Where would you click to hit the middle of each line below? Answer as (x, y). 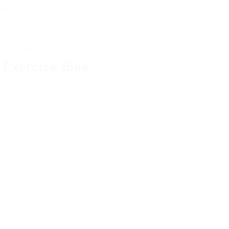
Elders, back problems (136, 9)
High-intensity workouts (136, 29)
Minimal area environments (136, 49)
